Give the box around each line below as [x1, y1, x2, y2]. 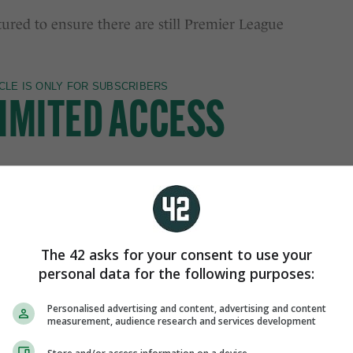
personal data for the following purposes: [39, 264, 314, 283]
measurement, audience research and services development [47, 314, 316, 328]
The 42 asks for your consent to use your [41, 245, 312, 264]
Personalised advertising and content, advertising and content [47, 302, 326, 315]
